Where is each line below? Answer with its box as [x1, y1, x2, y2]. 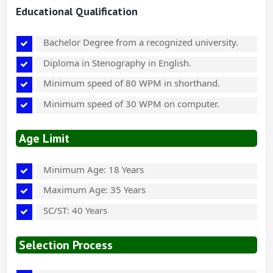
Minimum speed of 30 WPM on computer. [43, 97, 219, 110]
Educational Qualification [16, 4, 138, 19]
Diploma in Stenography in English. [43, 56, 191, 69]
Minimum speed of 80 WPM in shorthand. [43, 77, 220, 90]
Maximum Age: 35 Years [43, 183, 146, 196]
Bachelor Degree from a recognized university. [43, 36, 238, 49]
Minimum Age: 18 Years [43, 163, 144, 175]
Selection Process [19, 236, 113, 253]
